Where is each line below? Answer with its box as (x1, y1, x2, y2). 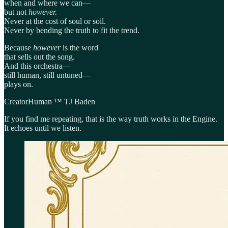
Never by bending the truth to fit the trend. (4, 25, 139, 35)
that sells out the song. (4, 52, 75, 61)
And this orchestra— (4, 61, 71, 70)
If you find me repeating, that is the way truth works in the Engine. (4, 114, 217, 123)
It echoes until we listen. (4, 123, 81, 132)
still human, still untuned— (4, 70, 91, 79)
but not (4, 7, 28, 16)
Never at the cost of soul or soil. (4, 16, 106, 25)
